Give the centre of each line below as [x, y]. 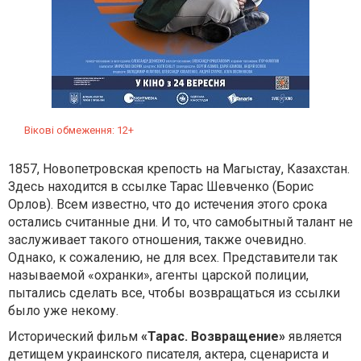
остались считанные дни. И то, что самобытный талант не [180, 222]
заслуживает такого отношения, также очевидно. [157, 240]
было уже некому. [63, 311]
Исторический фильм [73, 336]
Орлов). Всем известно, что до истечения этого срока [168, 204]
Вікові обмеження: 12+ [79, 130]
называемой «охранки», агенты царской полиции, [158, 275]
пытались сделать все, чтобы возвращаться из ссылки [174, 293]
